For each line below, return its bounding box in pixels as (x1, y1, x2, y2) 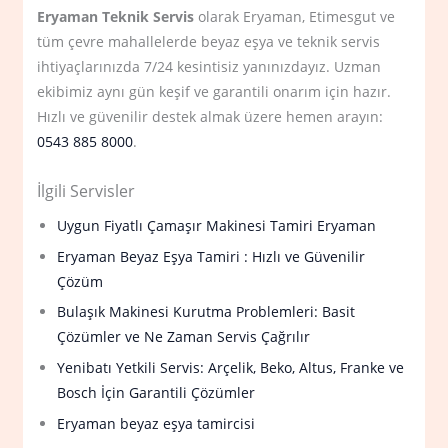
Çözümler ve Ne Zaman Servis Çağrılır (57, 327, 311, 347)
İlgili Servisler (37, 178, 136, 202)
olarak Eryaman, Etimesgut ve (194, 7, 396, 27)
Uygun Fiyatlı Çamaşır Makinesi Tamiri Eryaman (57, 215, 377, 235)
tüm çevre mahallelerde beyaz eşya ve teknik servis (37, 32, 381, 52)
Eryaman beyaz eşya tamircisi (57, 413, 256, 433)
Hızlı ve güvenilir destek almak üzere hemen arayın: (37, 107, 384, 127)
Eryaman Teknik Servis (37, 7, 195, 27)
